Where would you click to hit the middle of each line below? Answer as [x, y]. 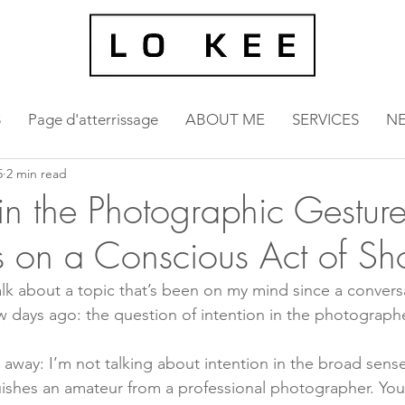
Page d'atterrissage [93, 119]
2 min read [37, 173]
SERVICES [325, 119]
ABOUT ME [225, 119]
